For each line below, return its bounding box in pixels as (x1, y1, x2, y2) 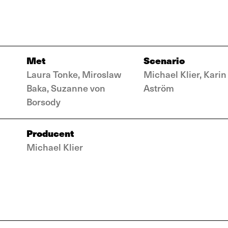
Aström (144, 81, 174, 94)
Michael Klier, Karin (144, 68, 226, 80)
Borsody (26, 95, 61, 108)
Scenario (144, 53, 185, 67)
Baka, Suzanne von (26, 81, 105, 94)
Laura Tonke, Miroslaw (26, 68, 121, 80)
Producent (26, 126, 74, 140)
